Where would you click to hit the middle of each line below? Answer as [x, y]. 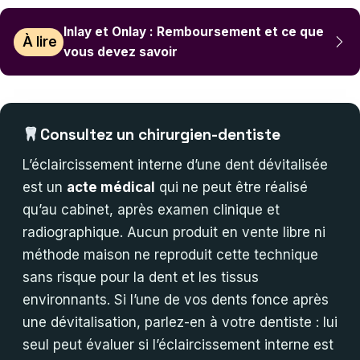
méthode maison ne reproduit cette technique [170, 255]
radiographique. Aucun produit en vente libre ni [174, 233]
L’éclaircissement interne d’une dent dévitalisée [175, 165]
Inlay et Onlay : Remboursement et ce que [194, 32]
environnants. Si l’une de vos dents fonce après [176, 300]
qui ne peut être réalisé [231, 188]
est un [45, 188]
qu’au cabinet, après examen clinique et [151, 210]
